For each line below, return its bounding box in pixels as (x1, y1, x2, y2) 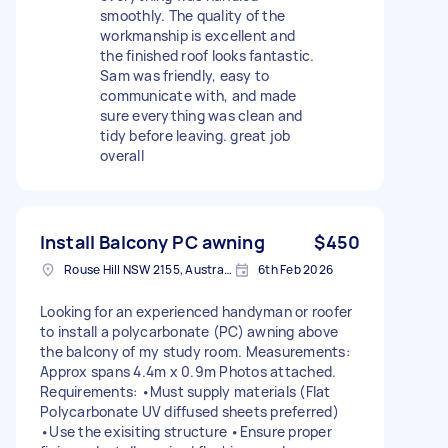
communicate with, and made (100, 85, 297, 105)
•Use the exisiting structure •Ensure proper (40, 421, 332, 441)
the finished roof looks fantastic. (100, 45, 315, 65)
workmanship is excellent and (100, 25, 295, 45)
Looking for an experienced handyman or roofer (40, 301, 353, 321)
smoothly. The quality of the (100, 5, 285, 25)
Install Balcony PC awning (40, 229, 265, 254)
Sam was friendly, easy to (100, 65, 270, 85)
